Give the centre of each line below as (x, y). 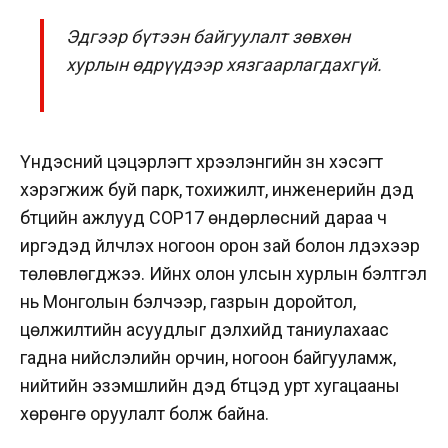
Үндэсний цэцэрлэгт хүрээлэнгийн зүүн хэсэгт (201, 161)
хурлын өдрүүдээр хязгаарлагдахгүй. (224, 64)
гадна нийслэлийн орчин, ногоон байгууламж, (208, 357)
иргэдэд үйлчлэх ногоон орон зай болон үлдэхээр (220, 245)
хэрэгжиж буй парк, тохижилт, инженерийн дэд (217, 189)
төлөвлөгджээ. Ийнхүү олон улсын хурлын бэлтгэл (223, 273)
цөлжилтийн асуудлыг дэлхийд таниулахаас (204, 329)
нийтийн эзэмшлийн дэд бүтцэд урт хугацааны (210, 385)
